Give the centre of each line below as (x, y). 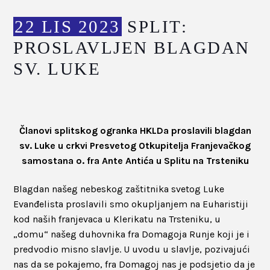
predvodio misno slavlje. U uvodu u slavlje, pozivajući (132, 249)
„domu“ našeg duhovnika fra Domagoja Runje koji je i (132, 234)
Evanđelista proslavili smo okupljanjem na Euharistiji (131, 204)
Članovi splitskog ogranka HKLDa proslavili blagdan (135, 130)
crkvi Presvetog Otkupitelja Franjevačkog (158, 145)
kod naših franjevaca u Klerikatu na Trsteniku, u (117, 219)
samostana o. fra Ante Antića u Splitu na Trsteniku (135, 160)
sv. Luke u (42, 145)
